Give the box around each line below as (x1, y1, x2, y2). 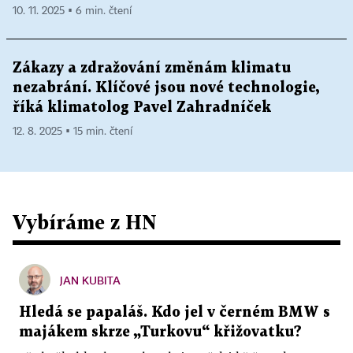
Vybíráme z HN (13, 210, 157, 233)
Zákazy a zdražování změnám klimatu (13, 61, 291, 75)
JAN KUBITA (60, 273, 121, 287)
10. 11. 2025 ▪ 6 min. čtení (13, 6, 132, 17)
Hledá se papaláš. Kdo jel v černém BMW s (19, 306, 330, 319)
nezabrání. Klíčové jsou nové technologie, (13, 81, 319, 95)
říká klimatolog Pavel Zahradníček (13, 101, 271, 114)
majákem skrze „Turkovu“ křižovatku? (19, 325, 302, 339)
